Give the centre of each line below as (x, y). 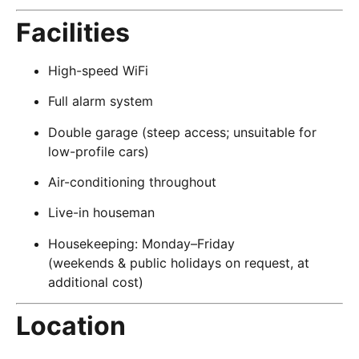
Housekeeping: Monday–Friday (141, 243)
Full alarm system (101, 101)
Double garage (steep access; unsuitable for (182, 132)
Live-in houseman (101, 213)
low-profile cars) (99, 151)
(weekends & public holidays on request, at (179, 262)
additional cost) (96, 282)
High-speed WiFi (98, 70)
